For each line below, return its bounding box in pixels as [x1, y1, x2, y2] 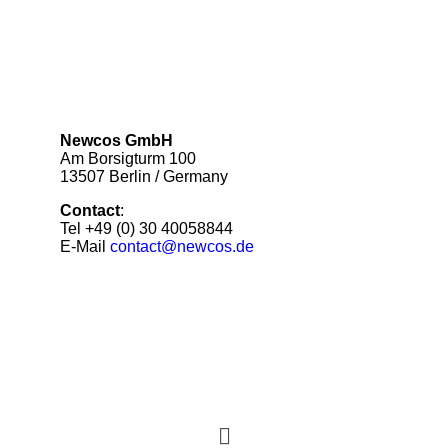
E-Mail [60, 238, 110, 255]
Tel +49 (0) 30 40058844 [60, 220, 233, 237]
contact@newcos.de [110, 238, 254, 255]
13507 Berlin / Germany [60, 168, 228, 185]
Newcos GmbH [60, 132, 173, 149]
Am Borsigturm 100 [60, 150, 196, 167]
